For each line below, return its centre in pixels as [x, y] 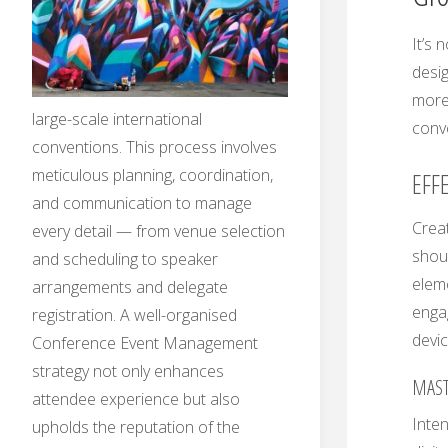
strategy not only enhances [128, 371]
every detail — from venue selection [158, 231]
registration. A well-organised [134, 315]
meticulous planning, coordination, [152, 175]
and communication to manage [142, 203]
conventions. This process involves [154, 147]
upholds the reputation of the [136, 427]
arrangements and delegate [130, 287]
